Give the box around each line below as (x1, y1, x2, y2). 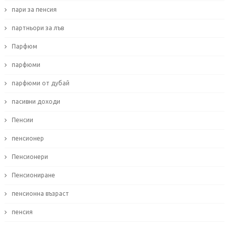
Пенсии (11, 117, 33, 124)
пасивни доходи (11, 98, 60, 105)
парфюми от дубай (11, 80, 70, 87)
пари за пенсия (11, 6, 57, 13)
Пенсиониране (11, 172, 55, 179)
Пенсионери (11, 153, 48, 161)
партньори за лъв (11, 25, 64, 32)
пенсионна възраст (11, 190, 69, 197)
